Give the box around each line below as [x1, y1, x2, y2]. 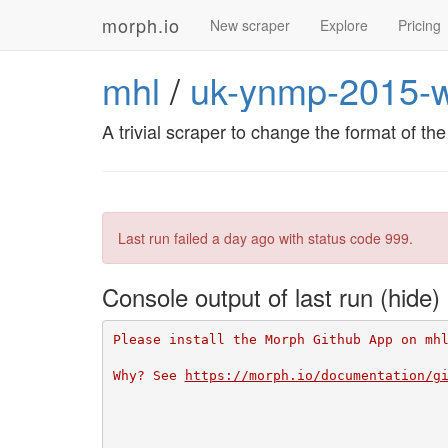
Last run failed [118, 228, 212, 248]
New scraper [210, 15, 290, 35]
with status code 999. [275, 228, 413, 248]
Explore [320, 15, 368, 35]
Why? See [112, 367, 185, 383]
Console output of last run [102, 279, 380, 314]
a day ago [212, 228, 275, 248]
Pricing [398, 15, 441, 35]
